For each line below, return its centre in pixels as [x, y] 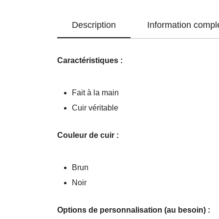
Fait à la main [95, 93]
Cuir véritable [95, 108]
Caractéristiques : [90, 60]
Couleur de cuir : [89, 135]
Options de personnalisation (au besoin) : [134, 210]
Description [94, 25]
